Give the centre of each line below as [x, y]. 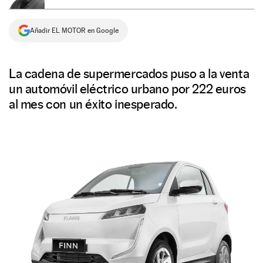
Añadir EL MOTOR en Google [74, 31]
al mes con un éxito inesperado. [93, 104]
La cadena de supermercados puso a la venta [129, 73]
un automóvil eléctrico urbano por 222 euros [127, 89]
